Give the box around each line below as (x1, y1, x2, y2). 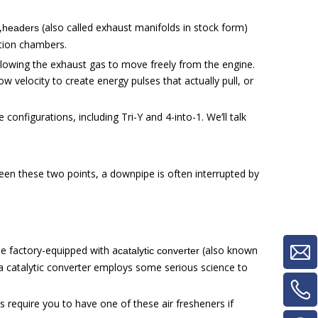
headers (2, 22, 39, 33)
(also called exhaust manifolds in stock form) (39, 21, 248, 34)
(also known (199, 243, 258, 257)
